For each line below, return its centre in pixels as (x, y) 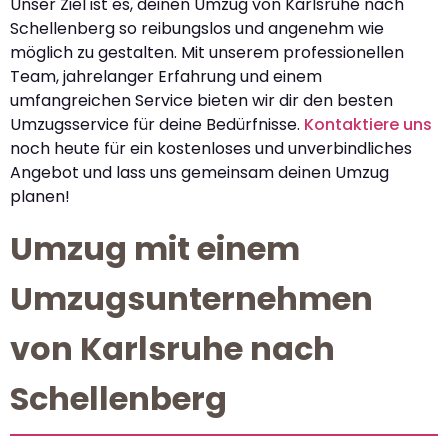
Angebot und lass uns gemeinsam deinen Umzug (199, 173)
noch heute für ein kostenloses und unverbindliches (211, 149)
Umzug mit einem (155, 248)
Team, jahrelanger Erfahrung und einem (166, 77)
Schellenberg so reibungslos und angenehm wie (197, 29)
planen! (40, 197)
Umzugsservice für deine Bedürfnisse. (157, 125)
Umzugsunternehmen (191, 298)
